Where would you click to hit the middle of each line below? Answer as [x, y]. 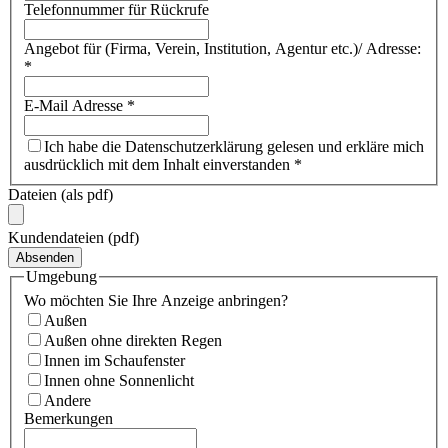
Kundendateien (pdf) [73, 238]
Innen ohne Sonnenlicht [119, 381]
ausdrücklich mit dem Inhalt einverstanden [159, 165]
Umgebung [61, 277]
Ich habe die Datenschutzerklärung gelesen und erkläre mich [234, 147]
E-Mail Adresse [75, 106]
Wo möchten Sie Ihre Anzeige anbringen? [156, 301]
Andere [67, 401]
